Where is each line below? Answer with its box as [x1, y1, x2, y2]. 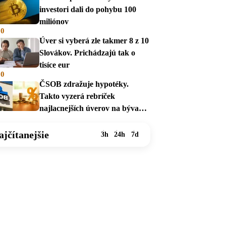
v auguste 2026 [39, 116, 90, 125]
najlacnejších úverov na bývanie [39, 103, 149, 112]
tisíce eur [39, 60, 70, 69]
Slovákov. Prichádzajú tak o [39, 48, 135, 57]
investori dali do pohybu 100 [39, 5, 136, 14]
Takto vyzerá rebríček [39, 91, 115, 100]
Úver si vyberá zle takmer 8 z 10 [39, 36, 149, 45]
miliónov [39, 17, 69, 26]
